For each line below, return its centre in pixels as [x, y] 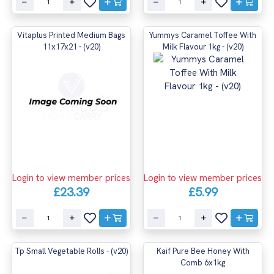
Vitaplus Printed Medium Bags [71, 35]
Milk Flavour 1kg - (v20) [203, 47]
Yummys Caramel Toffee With [203, 35]
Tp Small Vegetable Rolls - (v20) [71, 251]
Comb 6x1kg [203, 263]
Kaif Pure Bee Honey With [203, 251]
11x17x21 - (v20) [71, 47]
